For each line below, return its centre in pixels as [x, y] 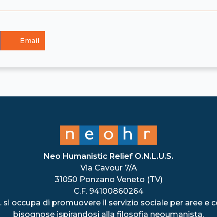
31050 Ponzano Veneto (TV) [108, 179]
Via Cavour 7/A [108, 168]
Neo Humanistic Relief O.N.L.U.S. [108, 156]
